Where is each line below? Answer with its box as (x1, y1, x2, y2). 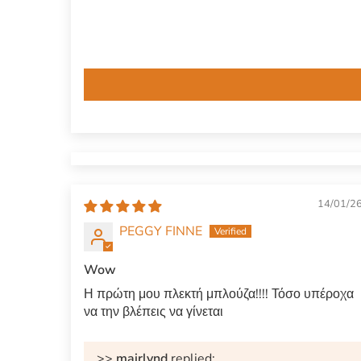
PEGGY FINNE (119, 222, 202, 241)
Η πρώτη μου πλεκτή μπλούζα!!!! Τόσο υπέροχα (84, 285, 354, 304)
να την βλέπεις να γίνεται (84, 303, 223, 322)
